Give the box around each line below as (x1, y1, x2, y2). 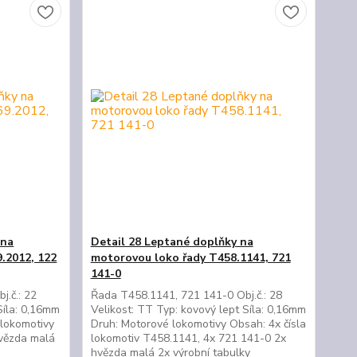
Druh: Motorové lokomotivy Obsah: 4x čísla (90, 316, 306, 331)
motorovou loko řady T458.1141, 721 (90, 250, 291, 265)
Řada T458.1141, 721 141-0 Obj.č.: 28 (90, 288, 282, 303)
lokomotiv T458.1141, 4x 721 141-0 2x (90, 331, 286, 346)
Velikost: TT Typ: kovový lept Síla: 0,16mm (90, 302, 306, 317)
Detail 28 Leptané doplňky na (90, 234, 253, 249)
